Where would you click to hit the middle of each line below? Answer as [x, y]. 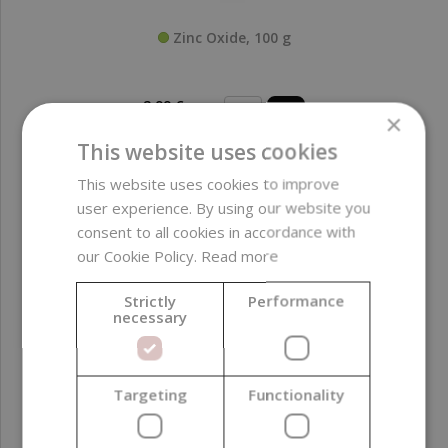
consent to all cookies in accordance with [216, 231]
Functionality [296, 394]
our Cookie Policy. [139, 255]
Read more [240, 255]
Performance [296, 300]
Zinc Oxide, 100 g [229, 37]
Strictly [150, 300]
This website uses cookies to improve [208, 183]
